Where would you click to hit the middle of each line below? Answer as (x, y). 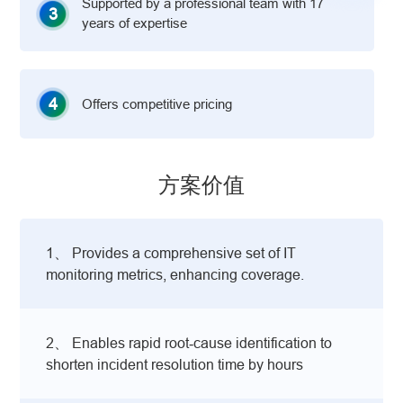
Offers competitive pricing (157, 103)
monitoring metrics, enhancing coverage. (175, 274)
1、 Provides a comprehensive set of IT (171, 252)
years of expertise (135, 23)
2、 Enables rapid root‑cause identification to (189, 342)
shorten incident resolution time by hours (175, 364)
